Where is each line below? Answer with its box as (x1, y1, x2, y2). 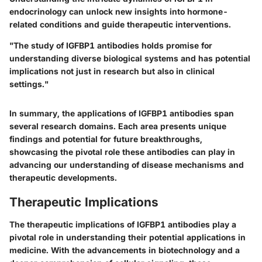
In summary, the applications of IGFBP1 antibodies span (9, 108, 234, 118)
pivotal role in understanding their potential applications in (9, 232, 246, 242)
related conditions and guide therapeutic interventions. (9, 19, 231, 29)
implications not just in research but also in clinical (9, 66, 215, 76)
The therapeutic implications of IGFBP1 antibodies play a (9, 219, 236, 229)
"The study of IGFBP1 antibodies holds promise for (9, 40, 212, 50)
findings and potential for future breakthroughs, (9, 134, 202, 144)
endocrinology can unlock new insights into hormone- (9, 6, 228, 16)
